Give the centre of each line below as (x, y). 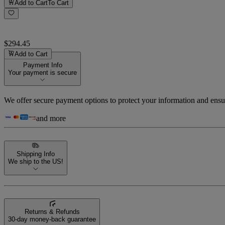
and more (51, 119)
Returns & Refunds (52, 212)
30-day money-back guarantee (52, 219)
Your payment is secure (42, 73)
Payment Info (42, 65)
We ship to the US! (36, 162)
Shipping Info (36, 154)
